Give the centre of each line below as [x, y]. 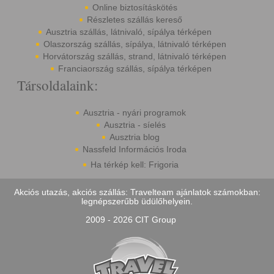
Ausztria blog [135, 137]
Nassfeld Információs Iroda [135, 149]
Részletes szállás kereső [135, 20]
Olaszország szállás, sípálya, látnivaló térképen [135, 44]
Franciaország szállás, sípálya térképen [135, 68]
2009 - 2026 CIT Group [131, 220]
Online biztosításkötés [135, 7]
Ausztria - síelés [135, 125]
